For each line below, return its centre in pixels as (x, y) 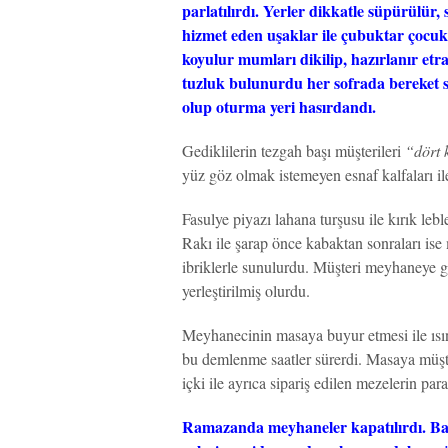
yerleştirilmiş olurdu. (246, 290)
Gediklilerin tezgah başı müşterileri (293, 150)
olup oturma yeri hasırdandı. (279, 106)
